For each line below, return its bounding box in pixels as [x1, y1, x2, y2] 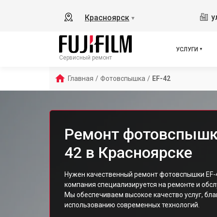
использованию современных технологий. [64, 201, 200, 209]
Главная [68, 75, 93, 82]
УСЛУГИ [176, 46, 198, 53]
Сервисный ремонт [59, 54, 112, 62]
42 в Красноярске [64, 143, 192, 162]
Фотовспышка [100, 75, 145, 82]
